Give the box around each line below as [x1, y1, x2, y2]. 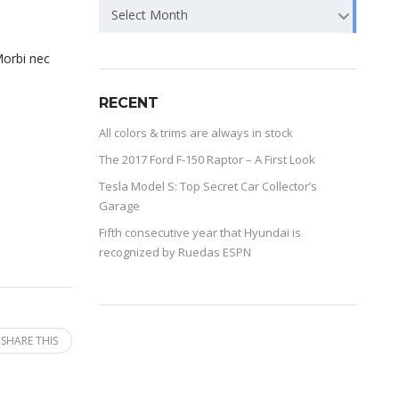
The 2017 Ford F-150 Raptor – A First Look [99, 151, 315, 168]
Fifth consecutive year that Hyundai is [99, 224, 301, 241]
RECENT [99, 94, 159, 112]
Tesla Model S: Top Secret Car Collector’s [99, 178, 317, 195]
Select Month [111, 6, 188, 24]
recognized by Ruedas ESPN [99, 244, 251, 261]
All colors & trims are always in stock [99, 125, 293, 142]
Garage [99, 198, 140, 215]
